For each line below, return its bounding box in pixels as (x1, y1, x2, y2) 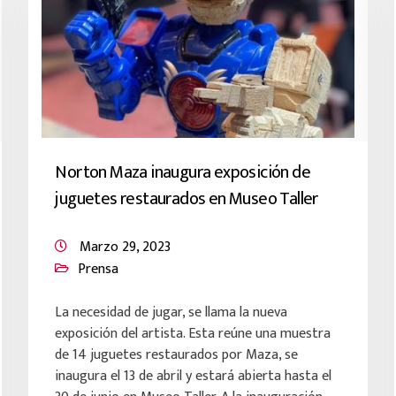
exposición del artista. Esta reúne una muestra (55, 322, 331, 346)
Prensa (78, 257, 119, 281)
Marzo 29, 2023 (80, 235, 171, 259)
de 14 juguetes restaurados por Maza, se (55, 343, 299, 367)
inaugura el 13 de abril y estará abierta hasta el (55, 364, 332, 388)
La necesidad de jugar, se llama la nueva (55, 301, 288, 324)
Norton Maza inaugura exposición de (55, 157, 310, 187)
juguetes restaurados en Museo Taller (55, 184, 318, 214)
